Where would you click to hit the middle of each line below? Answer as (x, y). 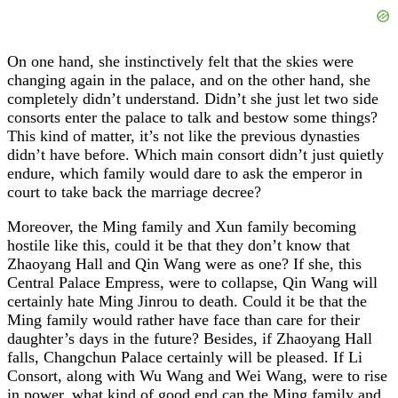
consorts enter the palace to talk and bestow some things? (192, 117)
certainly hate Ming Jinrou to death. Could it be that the (187, 301)
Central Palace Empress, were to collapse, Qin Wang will (192, 282)
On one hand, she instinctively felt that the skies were (180, 61)
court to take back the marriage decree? (134, 191)
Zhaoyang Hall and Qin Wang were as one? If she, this (184, 263)
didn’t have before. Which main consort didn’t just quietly (195, 154)
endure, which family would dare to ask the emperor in (185, 173)
